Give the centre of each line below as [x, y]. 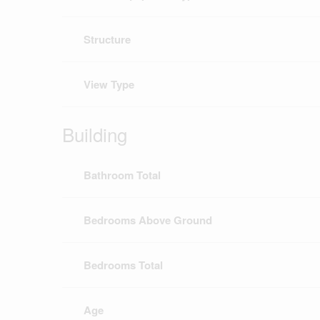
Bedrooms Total [123, 265]
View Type [109, 85]
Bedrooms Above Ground [148, 220]
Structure [107, 40]
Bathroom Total [122, 175]
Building [95, 134]
